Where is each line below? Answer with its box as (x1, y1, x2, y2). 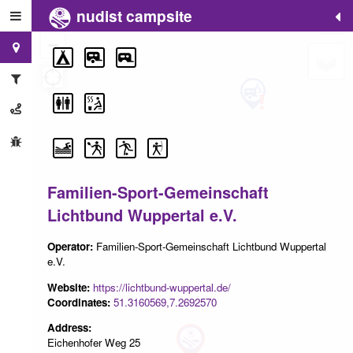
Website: (47, 279, 90, 295)
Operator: (47, 239, 96, 255)
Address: (47, 319, 91, 335)
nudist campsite (72, 5, 192, 27)
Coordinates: (47, 294, 113, 310)
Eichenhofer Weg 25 (47, 334, 140, 350)
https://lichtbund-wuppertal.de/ (93, 279, 231, 295)
